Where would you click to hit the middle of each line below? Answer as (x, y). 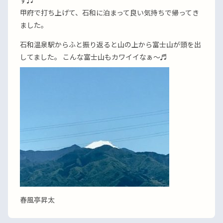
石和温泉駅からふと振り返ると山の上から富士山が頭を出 (111, 44)
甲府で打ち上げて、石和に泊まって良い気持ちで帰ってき (110, 12)
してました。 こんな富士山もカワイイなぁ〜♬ (94, 57)
